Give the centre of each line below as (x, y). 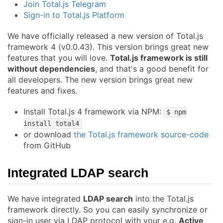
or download (49, 134)
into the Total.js (163, 198)
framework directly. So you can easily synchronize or (108, 209)
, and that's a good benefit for (152, 68)
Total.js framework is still (159, 57)
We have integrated (45, 198)
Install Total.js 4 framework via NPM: (94, 111)
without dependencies (51, 68)
